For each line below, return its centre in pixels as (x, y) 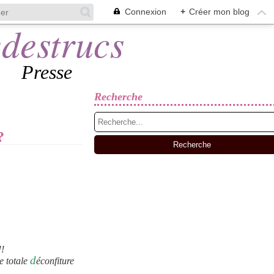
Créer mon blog (219, 12)
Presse (46, 72)
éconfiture (55, 261)
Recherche (118, 97)
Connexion (146, 12)
